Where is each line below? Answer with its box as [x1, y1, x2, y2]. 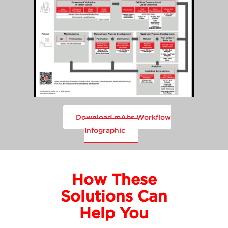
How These [71, 169, 157, 188]
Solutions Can [61, 186, 167, 205]
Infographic [84, 126, 125, 134]
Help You [79, 203, 149, 222]
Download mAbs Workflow [75, 112, 171, 121]
